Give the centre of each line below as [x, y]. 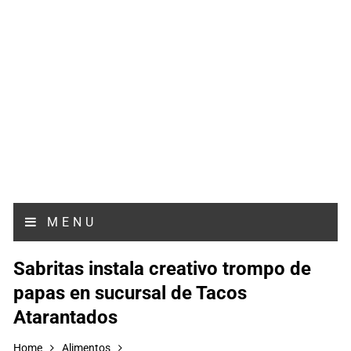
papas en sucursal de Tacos [130, 293]
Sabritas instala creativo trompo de [163, 269]
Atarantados [66, 317]
